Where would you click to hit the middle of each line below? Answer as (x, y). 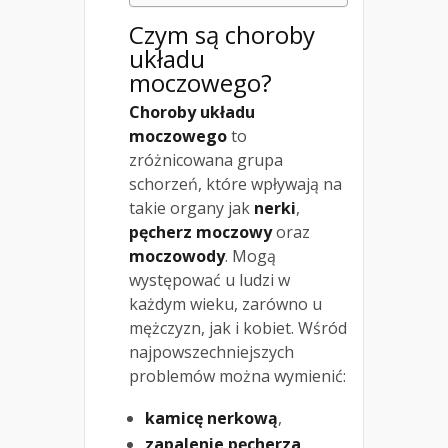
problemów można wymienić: (237, 376)
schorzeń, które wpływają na (235, 184)
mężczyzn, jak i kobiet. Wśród (238, 328)
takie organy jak (191, 208)
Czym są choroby (222, 35)
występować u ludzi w (209, 280)
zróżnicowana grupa (206, 160)
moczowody (177, 256)
